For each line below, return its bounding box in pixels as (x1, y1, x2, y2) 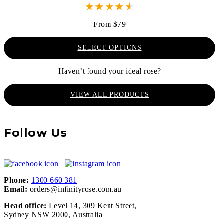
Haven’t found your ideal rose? (58, 66, 161, 75)
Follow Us (4, 125, 67, 140)
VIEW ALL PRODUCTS (70, 90, 149, 98)
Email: (4, 184, 27, 193)
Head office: (4, 201, 46, 210)
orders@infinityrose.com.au (29, 184, 122, 193)
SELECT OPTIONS (77, 44, 142, 51)
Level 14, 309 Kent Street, (46, 201, 137, 210)
